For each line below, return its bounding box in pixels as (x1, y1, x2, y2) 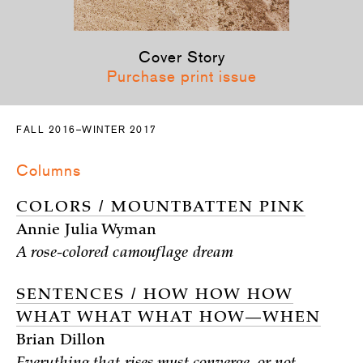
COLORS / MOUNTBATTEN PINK (16, 201, 305, 216)
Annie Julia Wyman (16, 224, 156, 238)
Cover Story (138, 48, 225, 66)
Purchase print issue (106, 67, 257, 85)
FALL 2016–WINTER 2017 (16, 124, 157, 135)
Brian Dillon (16, 334, 106, 348)
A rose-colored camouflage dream (16, 246, 234, 261)
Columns (16, 161, 81, 179)
